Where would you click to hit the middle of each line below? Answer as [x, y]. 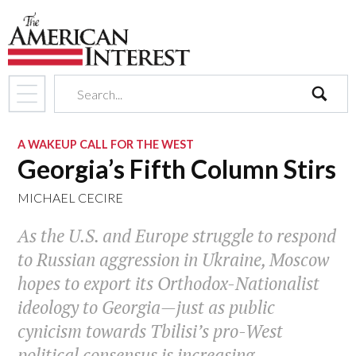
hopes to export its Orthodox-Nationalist [169, 284]
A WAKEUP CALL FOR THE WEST [106, 144]
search [329, 122]
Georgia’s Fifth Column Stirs [177, 169]
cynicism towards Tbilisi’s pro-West [151, 331]
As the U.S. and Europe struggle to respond [177, 236]
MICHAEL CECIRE [71, 197]
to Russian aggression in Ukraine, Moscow [174, 260]
